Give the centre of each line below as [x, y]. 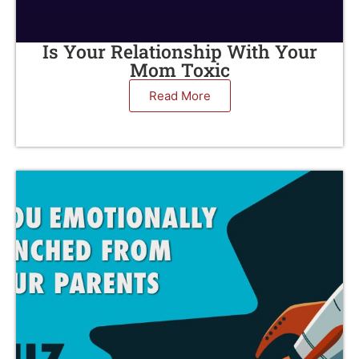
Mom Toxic [179, 70]
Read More [179, 96]
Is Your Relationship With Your [179, 51]
